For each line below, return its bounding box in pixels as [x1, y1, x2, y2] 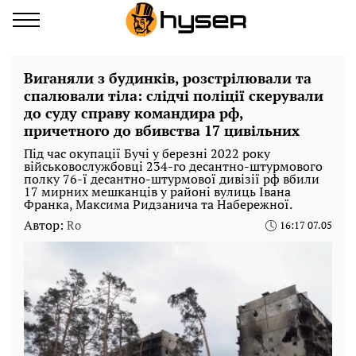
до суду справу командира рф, [24, 103, 243, 122]
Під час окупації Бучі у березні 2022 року [24, 145, 270, 162]
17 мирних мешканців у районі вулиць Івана [24, 183, 291, 200]
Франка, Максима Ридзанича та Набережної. [24, 195, 292, 213]
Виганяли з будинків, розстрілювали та [24, 68, 311, 87]
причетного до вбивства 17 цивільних [24, 121, 300, 140]
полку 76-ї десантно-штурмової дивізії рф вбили [24, 170, 319, 188]
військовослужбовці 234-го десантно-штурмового [24, 157, 323, 175]
